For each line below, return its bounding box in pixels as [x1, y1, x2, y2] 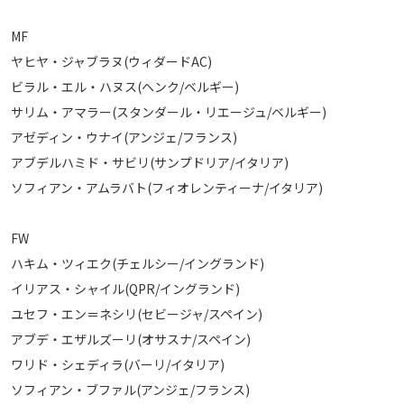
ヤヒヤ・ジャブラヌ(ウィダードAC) [11, 51, 212, 70]
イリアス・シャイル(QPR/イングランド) [11, 279, 240, 298]
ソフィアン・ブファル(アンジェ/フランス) [11, 380, 250, 399]
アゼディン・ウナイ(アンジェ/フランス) [11, 127, 237, 146]
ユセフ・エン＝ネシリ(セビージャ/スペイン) [11, 304, 262, 323]
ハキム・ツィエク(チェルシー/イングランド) [11, 253, 264, 272]
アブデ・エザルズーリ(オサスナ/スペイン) [11, 329, 251, 348]
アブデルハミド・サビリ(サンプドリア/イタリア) [11, 152, 289, 171]
